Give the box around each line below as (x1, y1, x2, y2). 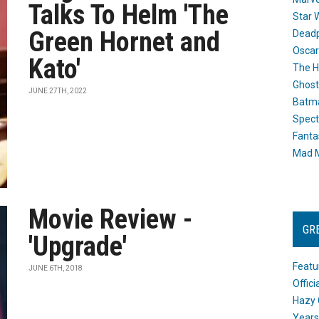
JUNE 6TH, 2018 (28, 264, 83, 272)
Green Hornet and (28, 26, 221, 58)
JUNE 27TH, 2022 (28, 87, 88, 95)
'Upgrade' (28, 231, 127, 262)
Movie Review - (28, 204, 193, 235)
